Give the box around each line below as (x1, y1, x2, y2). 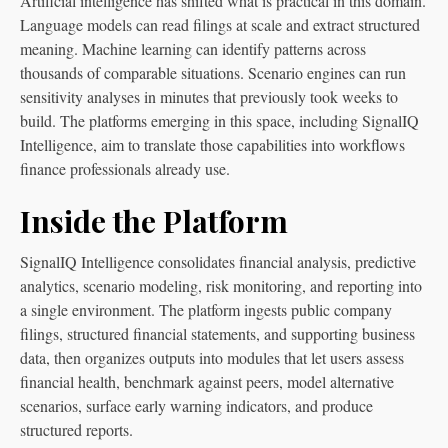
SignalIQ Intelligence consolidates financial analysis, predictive (20, 250, 416, 272)
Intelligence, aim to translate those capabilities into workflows (20, 133, 405, 155)
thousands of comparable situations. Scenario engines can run (20, 61, 406, 83)
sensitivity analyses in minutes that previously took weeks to (20, 85, 398, 107)
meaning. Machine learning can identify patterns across (20, 37, 366, 59)
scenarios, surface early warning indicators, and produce (20, 394, 373, 416)
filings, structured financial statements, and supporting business (20, 322, 415, 344)
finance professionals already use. (20, 157, 230, 179)
